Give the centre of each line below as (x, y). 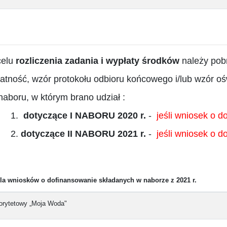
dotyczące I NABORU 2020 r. (84, 115)
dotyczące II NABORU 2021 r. (83, 134)
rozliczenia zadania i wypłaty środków (98, 61)
